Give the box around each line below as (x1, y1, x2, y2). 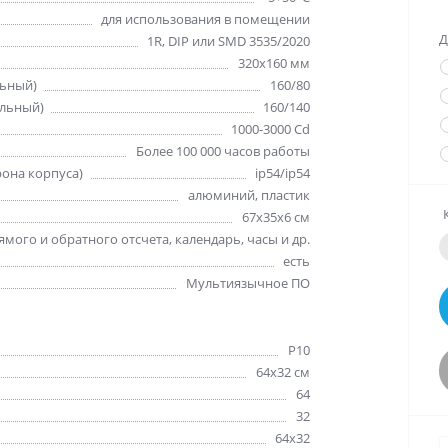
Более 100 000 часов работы (136, 142, 311, 160)
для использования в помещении (101, 10, 311, 28)
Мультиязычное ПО (186, 274, 311, 292)
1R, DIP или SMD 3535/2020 (147, 32, 311, 50)
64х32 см (256, 363, 311, 381)
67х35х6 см (242, 208, 311, 226)
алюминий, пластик (188, 186, 311, 204)
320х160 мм (238, 54, 311, 72)
